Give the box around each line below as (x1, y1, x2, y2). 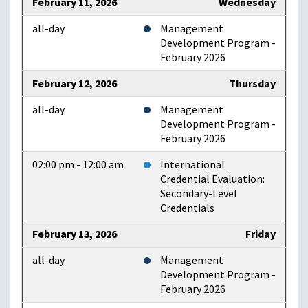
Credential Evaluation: (160, 172, 265, 187)
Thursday (229, 76, 276, 91)
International (160, 157, 225, 173)
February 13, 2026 (32, 227, 117, 242)
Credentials (160, 201, 214, 216)
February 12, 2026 (32, 76, 117, 91)
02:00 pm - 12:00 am (32, 157, 124, 173)
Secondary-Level (160, 186, 237, 201)
